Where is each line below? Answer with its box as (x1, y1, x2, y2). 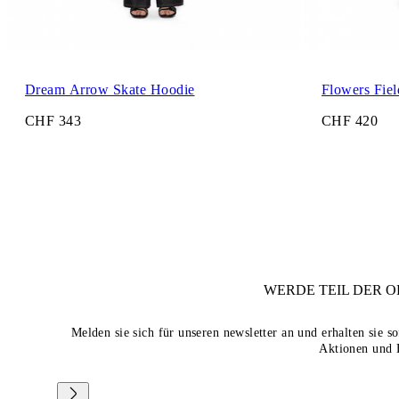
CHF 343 (25, 112, 82, 128)
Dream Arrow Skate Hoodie (25, 81, 195, 97)
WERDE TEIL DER (264, 281, 387, 297)
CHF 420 (322, 112, 379, 128)
